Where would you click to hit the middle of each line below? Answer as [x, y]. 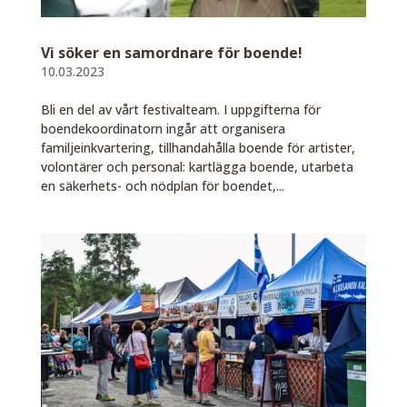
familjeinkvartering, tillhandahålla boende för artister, [198, 147]
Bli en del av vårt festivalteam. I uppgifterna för [180, 109]
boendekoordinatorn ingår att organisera [163, 128]
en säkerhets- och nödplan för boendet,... [162, 185]
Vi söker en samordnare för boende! [171, 52]
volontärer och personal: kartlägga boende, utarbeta [197, 166]
